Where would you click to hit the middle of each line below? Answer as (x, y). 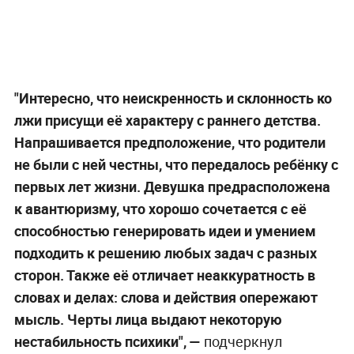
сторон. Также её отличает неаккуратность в (164, 275)
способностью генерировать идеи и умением (165, 230)
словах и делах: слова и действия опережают (166, 297)
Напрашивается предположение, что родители (169, 142)
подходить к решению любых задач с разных (165, 252)
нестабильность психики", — (107, 341)
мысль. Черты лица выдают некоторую (148, 319)
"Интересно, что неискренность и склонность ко (173, 98)
